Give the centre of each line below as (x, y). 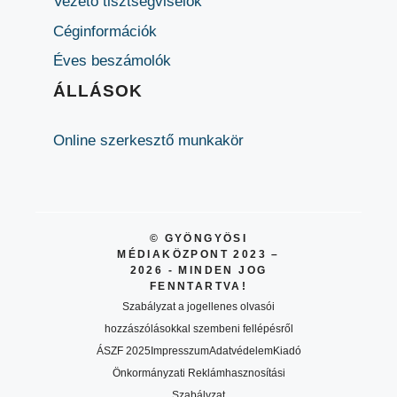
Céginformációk (105, 31)
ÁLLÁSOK (98, 90)
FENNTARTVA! (198, 287)
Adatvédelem (241, 351)
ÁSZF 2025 (123, 351)
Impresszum (179, 351)
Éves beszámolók (112, 61)
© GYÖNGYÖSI (198, 239)
